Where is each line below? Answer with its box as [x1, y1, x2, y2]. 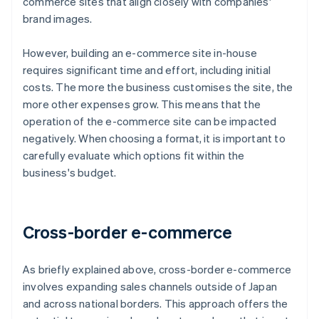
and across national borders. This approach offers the [23, 296, 288, 311]
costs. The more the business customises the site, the [23, 80, 293, 95]
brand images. [23, 11, 93, 26]
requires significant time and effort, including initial [23, 63, 271, 78]
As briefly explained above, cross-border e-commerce [23, 262, 292, 277]
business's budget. [23, 165, 117, 180]
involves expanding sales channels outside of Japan [23, 279, 278, 294]
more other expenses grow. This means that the [23, 97, 261, 112]
